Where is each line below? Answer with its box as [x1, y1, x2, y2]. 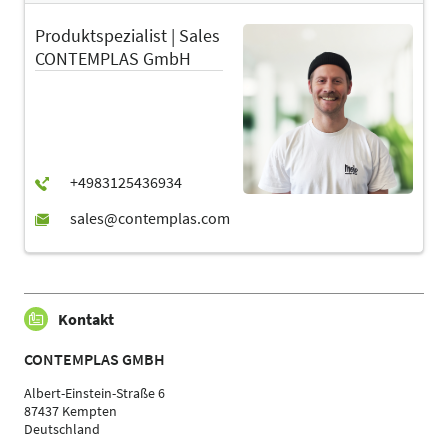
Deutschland [24, 420, 100, 439]
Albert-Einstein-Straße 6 [24, 384, 165, 403]
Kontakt [58, 309, 114, 330]
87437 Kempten [24, 402, 117, 421]
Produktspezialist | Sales [35, 24, 220, 48]
